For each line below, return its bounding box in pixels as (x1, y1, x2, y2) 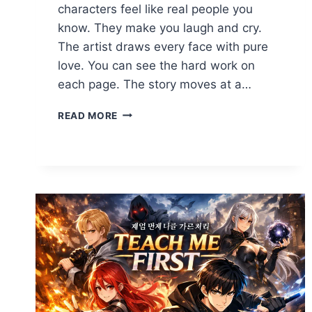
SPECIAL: (117, 164, 164, 176)
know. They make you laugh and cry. (58, 20, 262, 35)
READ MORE (58, 109, 118, 121)
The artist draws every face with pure (58, 39, 268, 54)
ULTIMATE (117, 179, 169, 191)
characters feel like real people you (58, 1, 253, 16)
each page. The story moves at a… (58, 77, 251, 91)
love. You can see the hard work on (58, 58, 255, 72)
